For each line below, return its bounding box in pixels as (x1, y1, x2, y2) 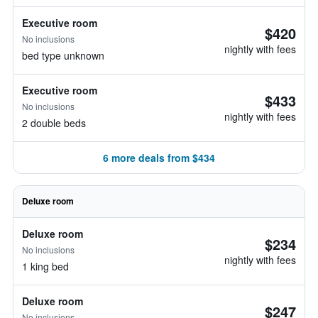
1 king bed (22, 259, 69, 273)
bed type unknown (22, 48, 104, 62)
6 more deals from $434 (103, 150, 215, 165)
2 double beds (22, 116, 86, 130)
